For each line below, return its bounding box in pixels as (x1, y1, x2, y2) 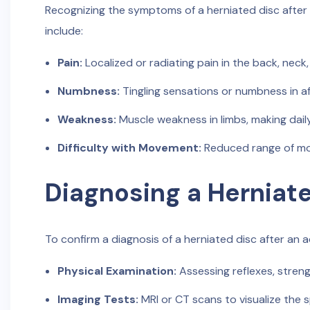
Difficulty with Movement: (57, 140, 201, 155)
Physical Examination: (57, 264, 176, 278)
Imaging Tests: (57, 292, 138, 307)
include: (45, 24, 83, 38)
